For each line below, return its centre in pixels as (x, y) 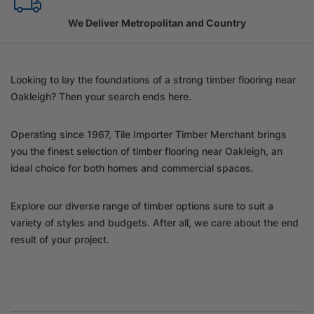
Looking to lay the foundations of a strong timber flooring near (153, 79)
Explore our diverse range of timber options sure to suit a (142, 205)
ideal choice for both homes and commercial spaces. (132, 168)
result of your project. (60, 239)
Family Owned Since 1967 (157, 22)
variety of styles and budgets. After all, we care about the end (155, 222)
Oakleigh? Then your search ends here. (101, 96)
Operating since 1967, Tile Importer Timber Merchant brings (149, 134)
